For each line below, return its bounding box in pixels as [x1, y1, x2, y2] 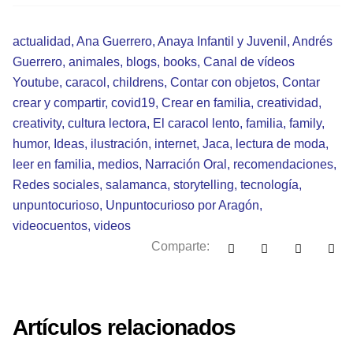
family [289, 117, 321, 130]
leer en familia [13, 158, 91, 171]
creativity [13, 117, 61, 130]
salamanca [106, 178, 167, 191]
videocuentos [13, 219, 87, 232]
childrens [113, 76, 164, 89]
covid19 [111, 96, 155, 110]
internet [154, 137, 196, 150]
